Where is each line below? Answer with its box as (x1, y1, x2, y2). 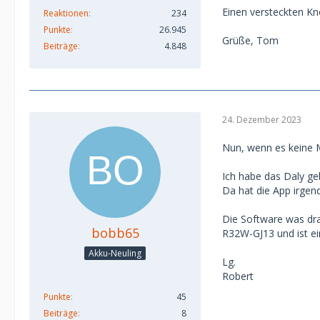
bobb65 (91, 224, 139, 242)
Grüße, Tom (222, 33, 279, 47)
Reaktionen (44, 7, 89, 20)
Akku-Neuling (89, 247, 141, 259)
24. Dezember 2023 (222, 113, 301, 126)
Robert (222, 269, 254, 284)
